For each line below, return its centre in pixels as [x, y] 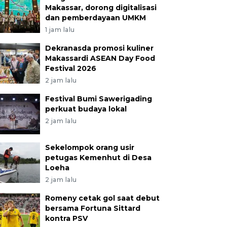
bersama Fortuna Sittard [92, 208]
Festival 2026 [70, 68]
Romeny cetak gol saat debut [102, 198]
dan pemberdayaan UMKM [95, 18]
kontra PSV [66, 218]
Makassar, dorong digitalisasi [101, 8]
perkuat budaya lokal [86, 109]
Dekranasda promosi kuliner [99, 48]
